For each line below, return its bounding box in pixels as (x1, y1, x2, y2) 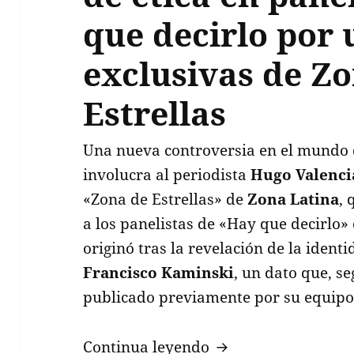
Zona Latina (247, 188, 340, 209)
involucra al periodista (83, 164, 251, 185)
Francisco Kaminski (83, 262, 235, 283)
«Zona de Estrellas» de (83, 188, 248, 209)
